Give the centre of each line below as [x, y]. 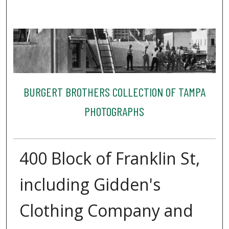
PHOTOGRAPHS [114, 111]
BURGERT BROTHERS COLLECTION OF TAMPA [114, 92]
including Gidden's [90, 184]
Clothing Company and [106, 210]
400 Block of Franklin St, [109, 158]
